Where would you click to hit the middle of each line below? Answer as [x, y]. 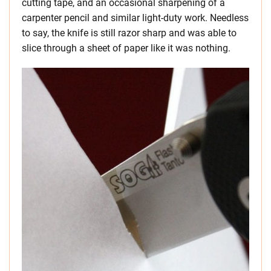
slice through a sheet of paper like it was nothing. [126, 48]
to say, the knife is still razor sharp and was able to [129, 33]
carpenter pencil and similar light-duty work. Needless [135, 18]
